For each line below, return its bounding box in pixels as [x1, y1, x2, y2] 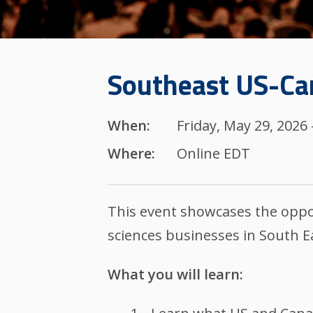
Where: [108, 143, 156, 163]
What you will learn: [108, 264, 244, 284]
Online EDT [176, 143, 250, 163]
